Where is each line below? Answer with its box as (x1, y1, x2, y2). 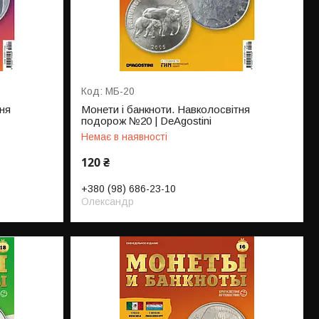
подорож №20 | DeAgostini (81, 115, 212, 127)
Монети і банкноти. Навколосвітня (81, 103, 251, 116)
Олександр (81, 196, 135, 208)
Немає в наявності (81, 131, 168, 143)
